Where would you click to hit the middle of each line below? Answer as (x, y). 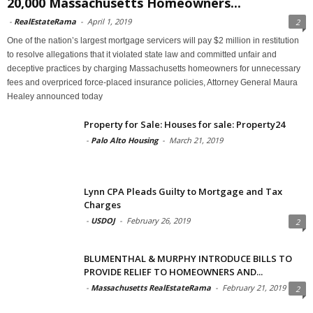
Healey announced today (55, 96)
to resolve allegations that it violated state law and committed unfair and (142, 54)
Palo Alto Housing (124, 140)
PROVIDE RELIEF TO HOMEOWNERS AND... (173, 271)
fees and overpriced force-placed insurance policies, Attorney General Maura (152, 82)
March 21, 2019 (196, 140)
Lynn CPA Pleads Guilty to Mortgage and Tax (183, 191)
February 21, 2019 (254, 287)
